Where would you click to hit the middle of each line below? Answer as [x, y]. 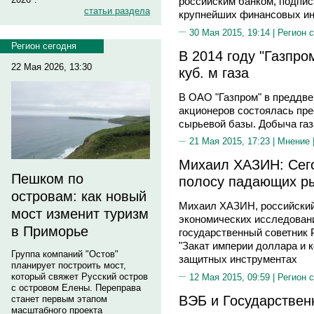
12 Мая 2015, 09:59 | [233, 277]
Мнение [294, 141]
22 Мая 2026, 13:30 [52, 67]
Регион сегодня [44, 46]
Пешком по [47, 179]
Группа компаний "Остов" [65, 254]
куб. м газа [214, 72]
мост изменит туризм [80, 214]
